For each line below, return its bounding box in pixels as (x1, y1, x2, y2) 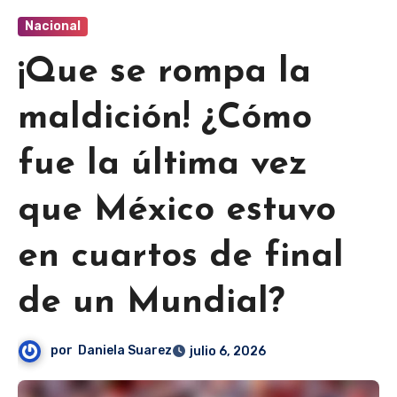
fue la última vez (18, 147, 307, 183)
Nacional (25, 19, 81, 35)
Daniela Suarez (78, 343, 173, 359)
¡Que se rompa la (18, 55, 311, 91)
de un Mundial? (18, 285, 284, 322)
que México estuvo (18, 193, 336, 230)
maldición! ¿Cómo (18, 101, 312, 137)
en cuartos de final (18, 239, 344, 276)
